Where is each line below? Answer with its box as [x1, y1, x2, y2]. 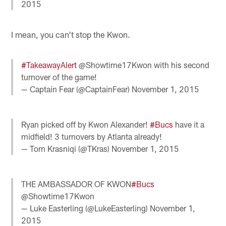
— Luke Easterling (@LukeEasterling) [21, 203, 150, 213]
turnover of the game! [21, 72, 97, 82]
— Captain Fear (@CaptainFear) [21, 84, 132, 94]
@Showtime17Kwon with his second [77, 60, 210, 70]
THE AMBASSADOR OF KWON [21, 179, 132, 189]
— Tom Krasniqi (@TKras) [21, 143, 112, 153]
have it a [173, 119, 205, 129]
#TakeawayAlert [21, 60, 77, 70]
